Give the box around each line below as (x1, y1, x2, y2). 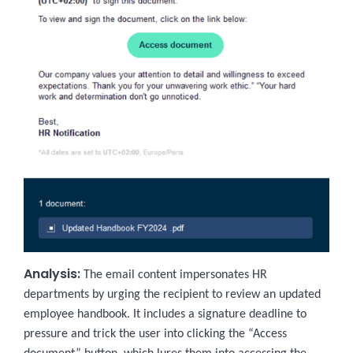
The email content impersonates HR (84, 269, 267, 282)
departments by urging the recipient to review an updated (24, 288, 321, 302)
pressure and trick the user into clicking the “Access (24, 328, 287, 341)
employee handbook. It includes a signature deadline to (24, 308, 307, 321)
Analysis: (24, 265, 80, 284)
